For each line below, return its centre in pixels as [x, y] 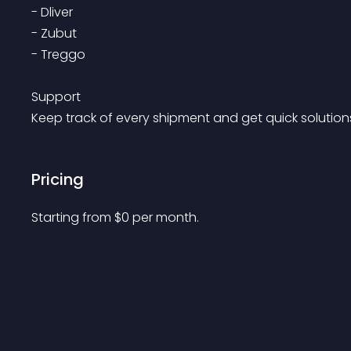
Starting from [73, 217]
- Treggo [58, 54]
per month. [166, 217]
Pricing [58, 179]
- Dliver [52, 12]
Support [56, 97]
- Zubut [54, 33]
